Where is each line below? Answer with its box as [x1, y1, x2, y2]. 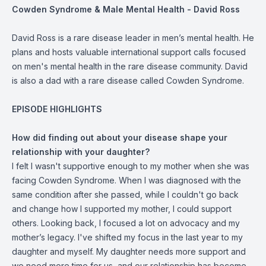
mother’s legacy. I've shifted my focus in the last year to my [12, 232, 243, 242]
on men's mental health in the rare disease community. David [12, 61, 248, 71]
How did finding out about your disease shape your [12, 132, 227, 142]
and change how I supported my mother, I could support [12, 204, 232, 214]
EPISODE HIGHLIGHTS [12, 104, 102, 114]
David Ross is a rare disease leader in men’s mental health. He [12, 33, 254, 43]
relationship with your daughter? [12, 147, 150, 157]
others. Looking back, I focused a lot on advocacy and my [12, 218, 240, 228]
